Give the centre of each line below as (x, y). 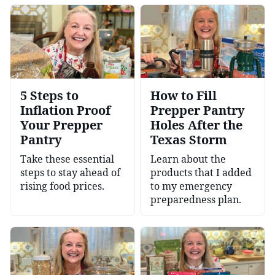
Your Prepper (61, 125)
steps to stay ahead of (70, 172)
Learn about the (188, 159)
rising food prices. (62, 186)
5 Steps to (49, 95)
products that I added (201, 172)
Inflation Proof (65, 110)
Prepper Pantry (198, 110)
